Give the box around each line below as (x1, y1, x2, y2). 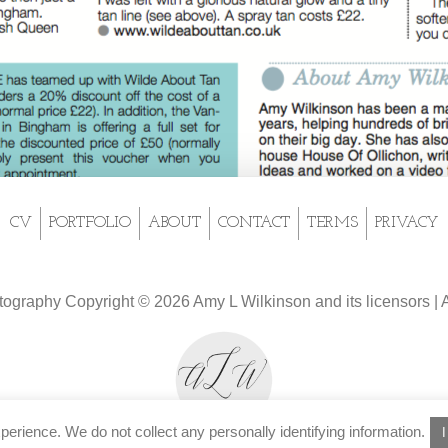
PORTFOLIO (49, 214, 131, 231)
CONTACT (218, 214, 290, 231)
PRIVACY (375, 214, 438, 231)
